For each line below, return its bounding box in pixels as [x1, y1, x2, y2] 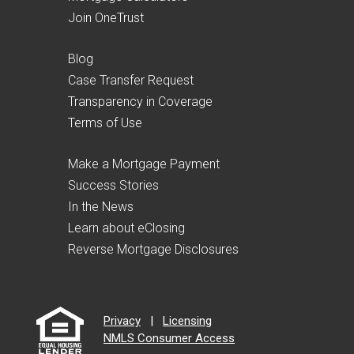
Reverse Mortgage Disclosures [68, 241, 239, 257]
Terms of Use [68, 115, 142, 130]
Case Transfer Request [68, 72, 194, 88]
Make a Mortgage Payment [68, 156, 220, 171]
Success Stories [68, 177, 159, 193]
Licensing [163, 314, 212, 329]
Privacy [104, 314, 141, 329]
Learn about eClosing [68, 220, 185, 235]
